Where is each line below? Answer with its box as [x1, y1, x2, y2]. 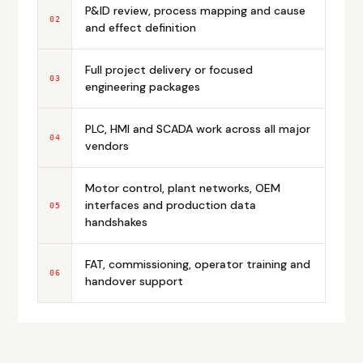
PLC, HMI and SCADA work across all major [85, 122, 310, 136]
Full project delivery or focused [85, 62, 253, 77]
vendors [85, 139, 129, 153]
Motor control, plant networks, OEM [85, 181, 280, 195]
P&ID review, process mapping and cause [85, 3, 305, 18]
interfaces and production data [85, 198, 256, 212]
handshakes [85, 215, 147, 229]
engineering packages [85, 79, 200, 94]
